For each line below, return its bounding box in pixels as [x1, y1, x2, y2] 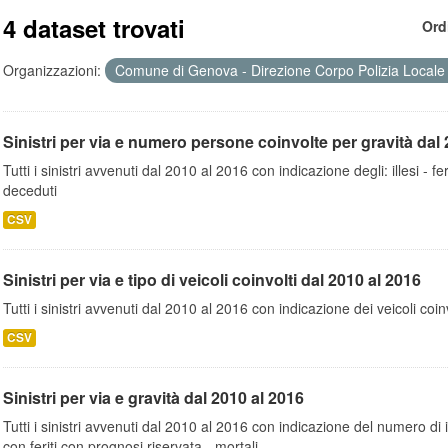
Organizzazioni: [3, 60, 101, 80]
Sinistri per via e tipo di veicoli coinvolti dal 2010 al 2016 [3, 268, 421, 291]
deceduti [3, 180, 57, 200]
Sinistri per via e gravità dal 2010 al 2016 [3, 386, 304, 409]
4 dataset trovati [3, 11, 185, 45]
